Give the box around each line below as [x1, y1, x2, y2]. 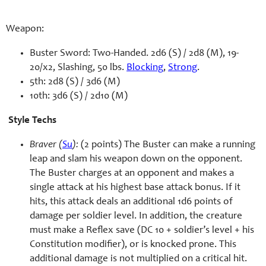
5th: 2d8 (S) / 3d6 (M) [30, 77, 120, 88]
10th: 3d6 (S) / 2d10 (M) [30, 91, 128, 102]
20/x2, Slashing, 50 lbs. [30, 63, 126, 74]
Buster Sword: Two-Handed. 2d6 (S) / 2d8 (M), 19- [30, 49, 239, 59]
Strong [168, 63, 197, 74]
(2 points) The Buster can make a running [78, 140, 255, 151]
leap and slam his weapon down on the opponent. [30, 154, 242, 165]
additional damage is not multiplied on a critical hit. [30, 254, 247, 265]
